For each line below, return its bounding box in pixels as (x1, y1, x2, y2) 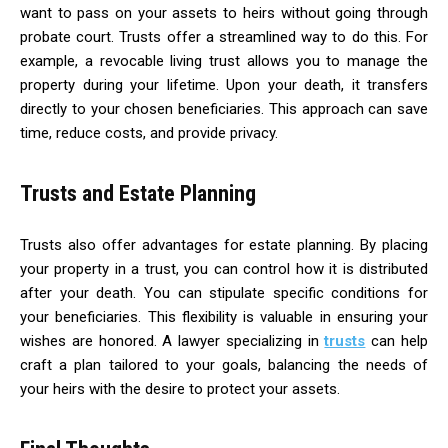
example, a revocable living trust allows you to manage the (20, 51, 428, 70)
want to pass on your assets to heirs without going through (20, 3, 428, 22)
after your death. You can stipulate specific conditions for (20, 283, 428, 302)
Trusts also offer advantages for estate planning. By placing (20, 235, 428, 254)
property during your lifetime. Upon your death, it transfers (20, 75, 428, 94)
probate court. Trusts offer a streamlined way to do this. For (20, 27, 428, 46)
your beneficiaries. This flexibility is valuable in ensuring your (20, 307, 428, 326)
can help (365, 331, 429, 350)
